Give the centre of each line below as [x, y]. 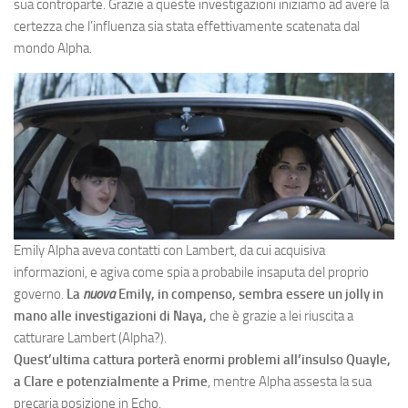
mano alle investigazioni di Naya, [110, 316]
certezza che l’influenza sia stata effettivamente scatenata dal [187, 26]
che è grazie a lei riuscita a [280, 316]
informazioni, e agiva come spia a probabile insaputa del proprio [191, 272]
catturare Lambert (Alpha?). [90, 338]
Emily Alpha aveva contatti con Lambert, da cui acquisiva [169, 250]
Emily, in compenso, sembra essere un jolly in [250, 294]
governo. [40, 294]
